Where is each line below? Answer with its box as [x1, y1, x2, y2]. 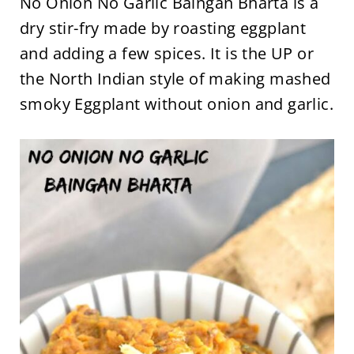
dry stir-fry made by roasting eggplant [19, 17, 307, 39]
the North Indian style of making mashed [19, 68, 331, 89]
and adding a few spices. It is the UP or [19, 43, 314, 64]
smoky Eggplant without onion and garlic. [19, 93, 333, 115]
